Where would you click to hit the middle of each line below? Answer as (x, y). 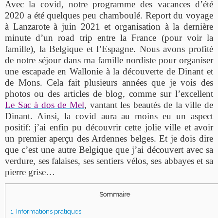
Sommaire (114, 194)
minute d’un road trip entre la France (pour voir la (109, 38)
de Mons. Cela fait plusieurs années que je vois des (109, 82)
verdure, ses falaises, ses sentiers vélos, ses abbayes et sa (109, 161)
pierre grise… (30, 172)
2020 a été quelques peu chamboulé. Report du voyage (109, 15)
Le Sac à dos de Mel (45, 105)
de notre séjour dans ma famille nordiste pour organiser (109, 60)
